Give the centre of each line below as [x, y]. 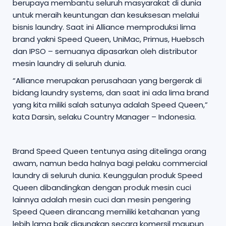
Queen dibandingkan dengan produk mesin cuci [102, 187]
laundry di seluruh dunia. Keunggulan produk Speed [107, 175]
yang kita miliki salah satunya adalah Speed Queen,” [110, 104]
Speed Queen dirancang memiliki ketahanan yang [106, 211]
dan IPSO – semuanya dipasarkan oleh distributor [105, 51]
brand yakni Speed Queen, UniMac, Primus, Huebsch [108, 39]
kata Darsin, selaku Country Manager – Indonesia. [104, 117]
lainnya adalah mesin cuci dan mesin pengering [102, 199]
